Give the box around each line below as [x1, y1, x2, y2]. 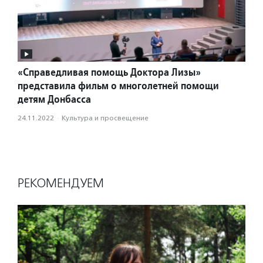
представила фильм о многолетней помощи [18, 79, 219, 93]
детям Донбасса [18, 92, 93, 106]
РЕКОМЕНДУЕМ [18, 176, 104, 191]
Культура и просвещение [62, 114, 149, 123]
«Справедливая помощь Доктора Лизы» [18, 65, 201, 79]
